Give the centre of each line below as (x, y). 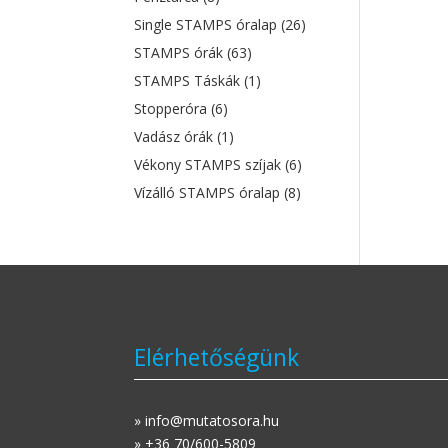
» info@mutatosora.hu (207, 421)
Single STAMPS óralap (208, 24)
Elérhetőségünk (217, 356)
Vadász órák (176, 136)
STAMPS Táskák (189, 80)
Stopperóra (173, 108)
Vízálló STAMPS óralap (209, 192)
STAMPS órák (181, 52)
